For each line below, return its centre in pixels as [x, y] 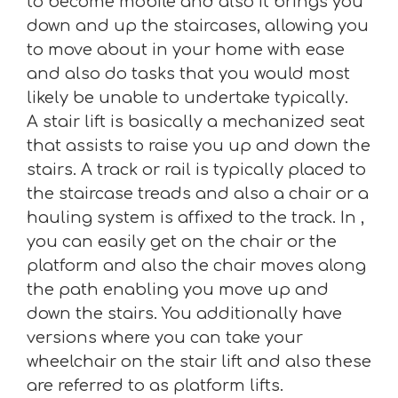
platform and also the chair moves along [196, 266]
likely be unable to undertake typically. [187, 98]
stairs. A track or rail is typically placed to [196, 170]
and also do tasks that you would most [188, 74]
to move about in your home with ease [186, 50]
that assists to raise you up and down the [199, 146]
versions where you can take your [165, 338]
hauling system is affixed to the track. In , [195, 218]
